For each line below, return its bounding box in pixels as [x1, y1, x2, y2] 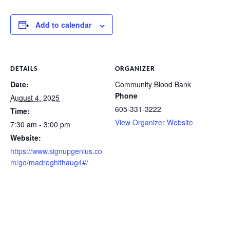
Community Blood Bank [115, 79, 191, 90]
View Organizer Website [115, 117, 193, 128]
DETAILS [10, 65, 38, 73]
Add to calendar [35, 20, 91, 30]
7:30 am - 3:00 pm [10, 119, 70, 130]
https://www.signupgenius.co [10, 146, 102, 157]
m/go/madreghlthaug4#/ [10, 157, 88, 168]
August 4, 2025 [10, 92, 60, 103]
